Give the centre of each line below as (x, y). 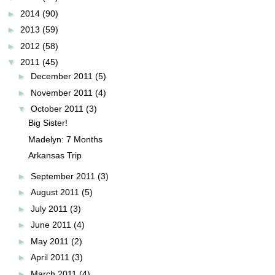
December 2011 (61, 76)
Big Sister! (48, 123)
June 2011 (51, 225)
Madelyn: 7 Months (65, 139)
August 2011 (55, 192)
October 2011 (57, 109)
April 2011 (50, 258)
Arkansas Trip (55, 156)
